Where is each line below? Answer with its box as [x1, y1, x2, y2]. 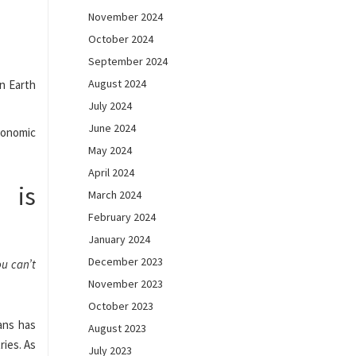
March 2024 [88, 188, 141, 202]
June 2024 [88, 121, 136, 135]
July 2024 [88, 99, 132, 113]
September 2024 [88, 54, 168, 68]
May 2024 [88, 143, 132, 157]
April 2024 [88, 165, 134, 180]
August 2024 [88, 76, 146, 91]
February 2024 [88, 210, 156, 224]
